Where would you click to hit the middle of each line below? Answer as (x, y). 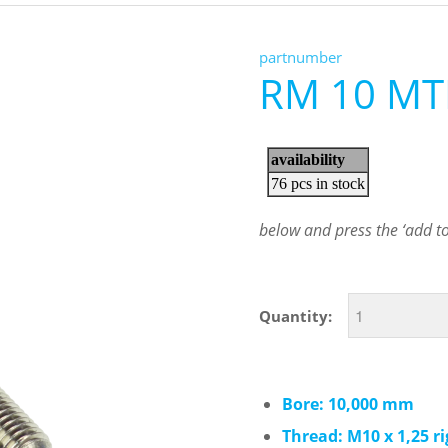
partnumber (301, 57)
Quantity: (296, 315)
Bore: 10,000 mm (348, 404)
